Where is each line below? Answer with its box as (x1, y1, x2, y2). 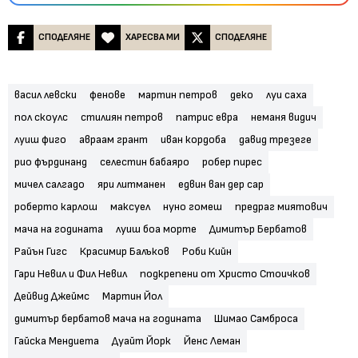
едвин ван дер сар (178, 177, 264, 191)
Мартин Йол (102, 288, 162, 303)
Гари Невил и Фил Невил (14, 266, 127, 280)
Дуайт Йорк (112, 333, 171, 348)
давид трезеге (239, 132, 312, 146)
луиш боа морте (116, 221, 197, 236)
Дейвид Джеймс (14, 288, 89, 303)
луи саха (266, 87, 307, 101)
